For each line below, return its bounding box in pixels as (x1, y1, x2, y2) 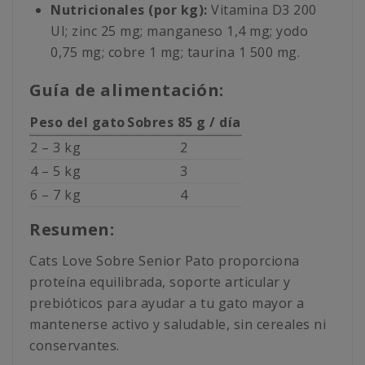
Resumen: (29, 218, 114, 241)
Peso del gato (30, 113, 125, 132)
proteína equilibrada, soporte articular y (29, 273, 291, 292)
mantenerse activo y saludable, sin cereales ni (29, 315, 326, 334)
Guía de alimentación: (29, 79, 224, 102)
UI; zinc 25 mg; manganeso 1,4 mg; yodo (51, 22, 308, 41)
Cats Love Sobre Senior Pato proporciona (29, 252, 300, 270)
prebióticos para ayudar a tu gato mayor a (29, 294, 305, 313)
